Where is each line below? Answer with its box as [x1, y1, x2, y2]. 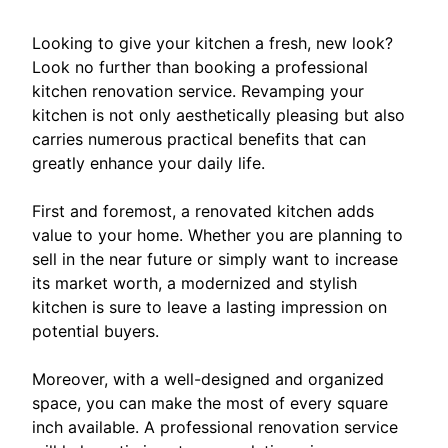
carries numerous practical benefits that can [32, 128, 366, 149]
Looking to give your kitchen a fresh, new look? [32, 32, 393, 53]
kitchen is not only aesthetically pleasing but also [32, 104, 405, 125]
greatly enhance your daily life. [32, 152, 265, 173]
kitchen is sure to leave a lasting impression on [32, 296, 387, 317]
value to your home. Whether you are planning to [32, 224, 403, 245]
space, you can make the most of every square [32, 392, 388, 413]
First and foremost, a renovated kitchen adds [32, 200, 374, 221]
